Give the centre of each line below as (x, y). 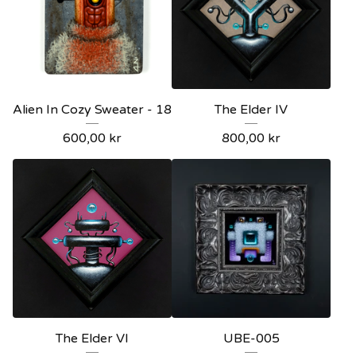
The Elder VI (92, 339)
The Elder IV (251, 110)
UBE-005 (251, 339)
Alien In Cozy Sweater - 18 (92, 110)
